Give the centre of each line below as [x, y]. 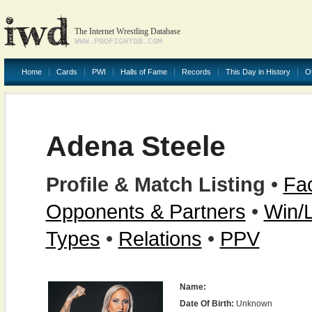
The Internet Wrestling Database [127, 31]
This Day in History [258, 72]
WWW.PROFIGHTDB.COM [118, 42]
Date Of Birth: [206, 304]
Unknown [253, 304]
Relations [160, 239]
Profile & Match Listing [155, 184]
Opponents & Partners [146, 211]
